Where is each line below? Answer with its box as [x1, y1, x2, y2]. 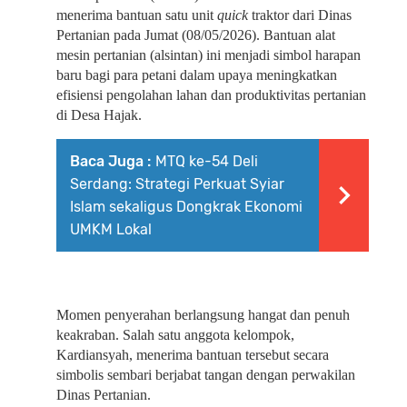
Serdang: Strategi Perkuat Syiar [70, 175, 284, 193]
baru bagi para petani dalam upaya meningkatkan [56, 67, 337, 83]
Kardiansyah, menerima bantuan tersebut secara [56, 347, 329, 362]
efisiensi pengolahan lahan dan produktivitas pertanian [56, 87, 366, 103]
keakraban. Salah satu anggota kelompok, [56, 327, 294, 342]
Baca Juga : [70, 153, 151, 170]
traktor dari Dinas [248, 7, 352, 23]
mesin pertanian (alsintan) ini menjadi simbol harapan [56, 47, 361, 63]
